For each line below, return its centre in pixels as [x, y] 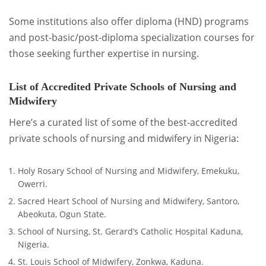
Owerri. [33, 184]
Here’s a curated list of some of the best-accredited [123, 122]
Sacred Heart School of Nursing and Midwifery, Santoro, [129, 201]
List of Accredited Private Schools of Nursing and [123, 86]
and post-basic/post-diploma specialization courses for [132, 37]
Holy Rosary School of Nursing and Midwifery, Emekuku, [129, 171]
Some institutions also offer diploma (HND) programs [129, 21]
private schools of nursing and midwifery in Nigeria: [124, 138]
